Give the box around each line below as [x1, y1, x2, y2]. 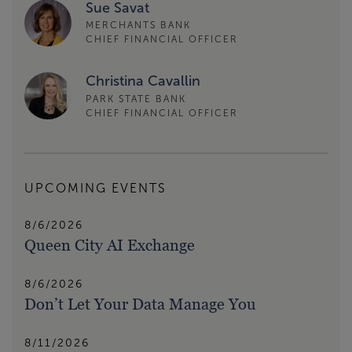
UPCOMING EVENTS [24, 181, 167, 195]
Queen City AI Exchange [24, 235, 195, 255]
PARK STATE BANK [86, 93, 186, 104]
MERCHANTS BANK [86, 20, 191, 31]
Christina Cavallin [86, 73, 200, 89]
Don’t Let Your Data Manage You [24, 294, 256, 313]
